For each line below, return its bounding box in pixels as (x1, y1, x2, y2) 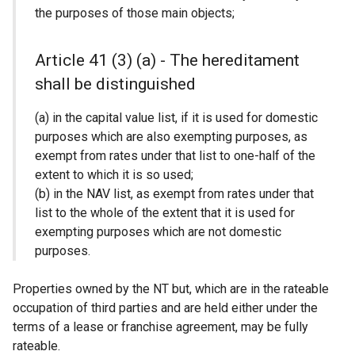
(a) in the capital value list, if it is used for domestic (35, 110, 318, 125)
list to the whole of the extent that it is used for (35, 205, 295, 220)
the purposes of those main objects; (35, 6, 235, 21)
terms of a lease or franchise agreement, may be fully (13, 319, 308, 334)
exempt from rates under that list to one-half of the (35, 148, 315, 163)
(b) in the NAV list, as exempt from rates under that (35, 186, 314, 201)
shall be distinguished (35, 74, 196, 94)
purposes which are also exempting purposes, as (35, 129, 307, 144)
